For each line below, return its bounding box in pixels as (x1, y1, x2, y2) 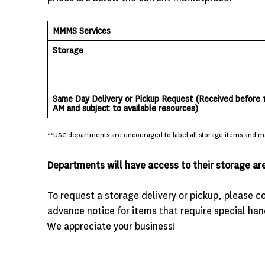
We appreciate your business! (47, 219, 175, 232)
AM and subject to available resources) (52, 102, 198, 114)
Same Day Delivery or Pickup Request (52, 93, 193, 104)
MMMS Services (52, 25, 131, 36)
